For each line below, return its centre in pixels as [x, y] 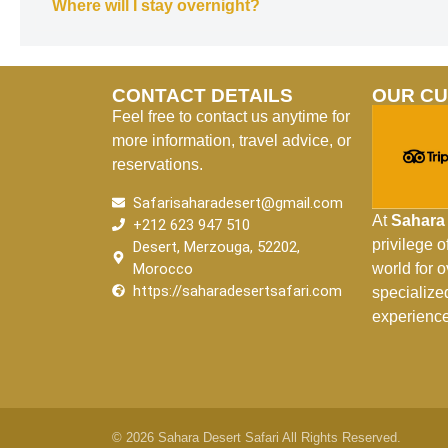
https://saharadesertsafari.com [238, 290]
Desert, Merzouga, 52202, [217, 246]
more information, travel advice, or [231, 141]
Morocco [163, 268]
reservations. [157, 165]
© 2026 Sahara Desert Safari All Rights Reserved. [256, 438]
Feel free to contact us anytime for [231, 117]
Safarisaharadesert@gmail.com [238, 202]
